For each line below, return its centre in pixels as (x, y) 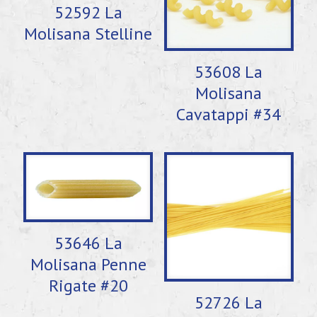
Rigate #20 (88, 286)
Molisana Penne (88, 265)
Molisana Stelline (88, 33)
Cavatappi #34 (229, 114)
